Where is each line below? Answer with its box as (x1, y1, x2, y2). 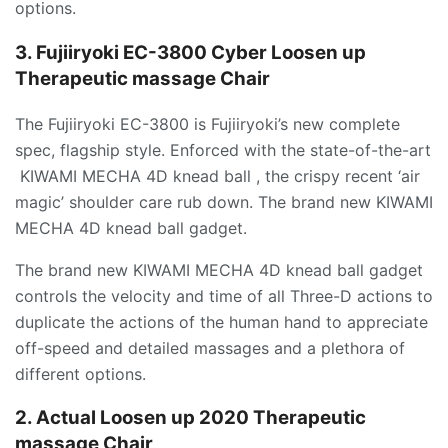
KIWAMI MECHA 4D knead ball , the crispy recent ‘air (15, 165, 420, 186)
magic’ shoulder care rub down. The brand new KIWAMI (15, 191, 433, 212)
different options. (15, 363, 146, 384)
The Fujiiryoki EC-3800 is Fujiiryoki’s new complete (15, 113, 400, 134)
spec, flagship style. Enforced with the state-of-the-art (15, 139, 431, 160)
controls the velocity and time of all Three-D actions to (15, 285, 433, 306)
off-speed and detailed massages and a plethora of (15, 337, 405, 358)
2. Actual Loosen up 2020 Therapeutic (15, 406, 366, 430)
